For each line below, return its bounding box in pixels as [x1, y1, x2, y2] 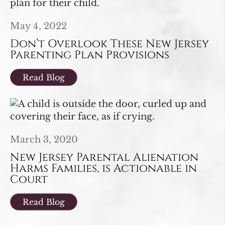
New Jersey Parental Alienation [10, 150, 198, 165]
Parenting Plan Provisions [10, 48, 169, 63]
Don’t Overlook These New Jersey [10, 37, 209, 52]
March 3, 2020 [10, 134, 78, 146]
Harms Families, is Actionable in [10, 161, 197, 176]
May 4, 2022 [10, 21, 67, 32]
